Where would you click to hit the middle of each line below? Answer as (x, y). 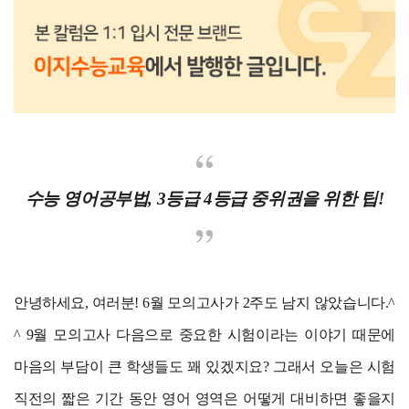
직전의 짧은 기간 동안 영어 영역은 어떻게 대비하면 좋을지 (204, 399)
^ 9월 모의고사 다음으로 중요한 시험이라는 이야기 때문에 (204, 335)
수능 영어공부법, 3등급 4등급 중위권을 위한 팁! (204, 199)
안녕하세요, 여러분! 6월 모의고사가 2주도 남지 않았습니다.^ (204, 303)
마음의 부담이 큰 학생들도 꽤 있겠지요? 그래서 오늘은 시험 (204, 367)
